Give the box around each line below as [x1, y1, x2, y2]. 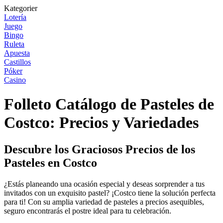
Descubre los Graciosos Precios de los [4, 142, 195, 156]
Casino [4, 76, 26, 84]
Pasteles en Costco [4, 156, 97, 169]
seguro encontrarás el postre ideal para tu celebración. [4, 206, 171, 215]
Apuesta [4, 49, 30, 57]
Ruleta [4, 40, 24, 48]
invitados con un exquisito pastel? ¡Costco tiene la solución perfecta [4, 188, 216, 197]
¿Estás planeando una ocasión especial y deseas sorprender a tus [4, 179, 205, 188]
